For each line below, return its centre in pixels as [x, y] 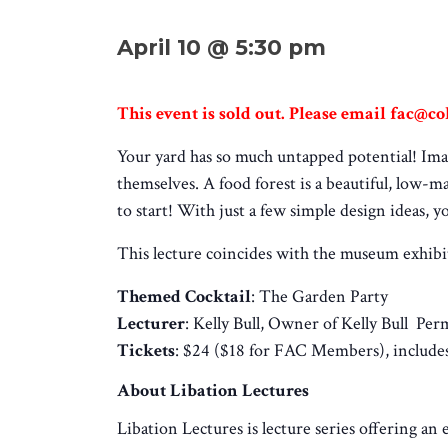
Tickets [146, 351]
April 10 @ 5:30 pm [221, 47]
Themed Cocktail [184, 297]
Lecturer [151, 324]
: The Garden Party [319, 297]
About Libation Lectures [213, 391]
